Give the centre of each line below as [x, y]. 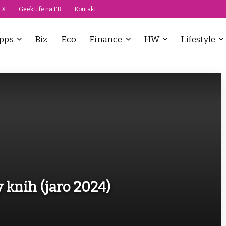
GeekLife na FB [40, 9]
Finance [106, 40]
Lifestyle [198, 40]
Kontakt [85, 9]
